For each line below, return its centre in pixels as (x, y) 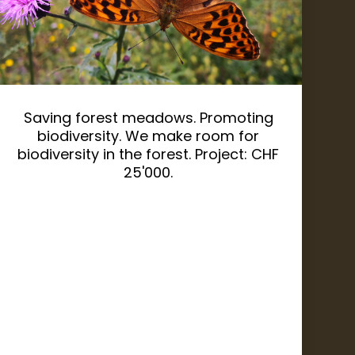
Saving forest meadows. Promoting (148, 118)
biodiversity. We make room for (149, 136)
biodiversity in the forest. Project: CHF (149, 155)
